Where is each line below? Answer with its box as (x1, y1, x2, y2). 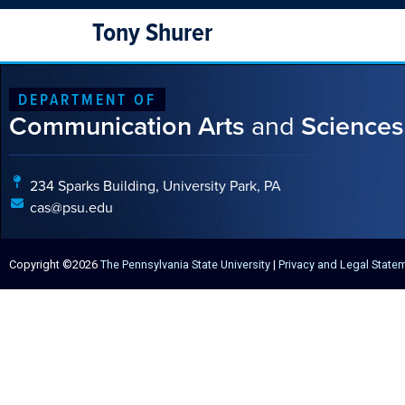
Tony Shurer (92, 13, 212, 51)
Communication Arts (9, 107, 251, 145)
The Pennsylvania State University (100, 257, 270, 271)
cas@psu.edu (29, 197, 113, 218)
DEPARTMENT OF (18, 88, 156, 110)
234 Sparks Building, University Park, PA (29, 175, 281, 196)
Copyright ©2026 (9, 257, 100, 271)
